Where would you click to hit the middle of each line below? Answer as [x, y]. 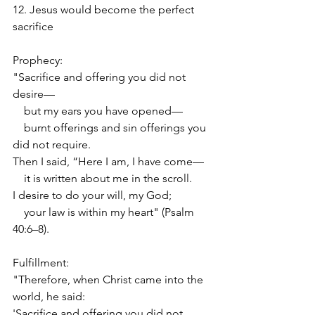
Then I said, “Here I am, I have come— [108, 161]
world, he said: [49, 296]
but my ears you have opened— [98, 110]
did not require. [52, 144]
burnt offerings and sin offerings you [111, 127]
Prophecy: [38, 60]
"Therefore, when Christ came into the [109, 279]
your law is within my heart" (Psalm [105, 212]
